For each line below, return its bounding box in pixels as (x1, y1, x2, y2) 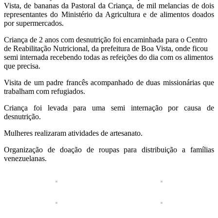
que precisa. (4, 62, 40, 71)
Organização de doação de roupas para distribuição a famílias (4, 145, 214, 154)
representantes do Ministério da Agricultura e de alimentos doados (4, 10, 214, 19)
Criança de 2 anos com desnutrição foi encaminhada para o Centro (4, 36, 207, 44)
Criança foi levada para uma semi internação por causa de (4, 104, 214, 112)
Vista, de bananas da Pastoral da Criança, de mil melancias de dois (4, 1, 214, 10)
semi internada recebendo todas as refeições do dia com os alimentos (4, 53, 213, 62)
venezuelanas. (4, 154, 47, 163)
